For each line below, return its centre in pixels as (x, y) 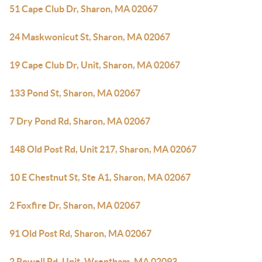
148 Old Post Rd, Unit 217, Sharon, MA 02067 (103, 149)
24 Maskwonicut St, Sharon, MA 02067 (90, 37)
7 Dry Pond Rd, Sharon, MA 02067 (80, 121)
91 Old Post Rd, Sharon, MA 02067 (80, 233)
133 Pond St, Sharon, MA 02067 (75, 93)
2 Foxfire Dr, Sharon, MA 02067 (75, 205)
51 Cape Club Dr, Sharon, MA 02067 (84, 9)
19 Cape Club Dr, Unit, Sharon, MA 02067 (95, 65)
